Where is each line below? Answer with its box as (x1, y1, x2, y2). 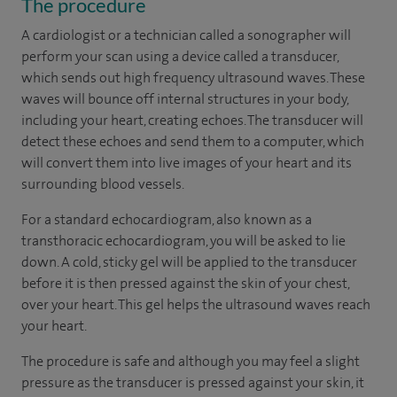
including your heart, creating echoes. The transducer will (21, 110, 363, 129)
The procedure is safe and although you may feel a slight (21, 351, 360, 370)
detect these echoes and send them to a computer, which (21, 131, 364, 151)
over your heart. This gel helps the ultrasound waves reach (21, 294, 370, 314)
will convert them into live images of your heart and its (21, 152, 352, 172)
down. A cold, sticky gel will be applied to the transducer (21, 252, 357, 271)
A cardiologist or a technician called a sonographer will (21, 25, 351, 44)
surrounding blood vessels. (21, 174, 184, 193)
